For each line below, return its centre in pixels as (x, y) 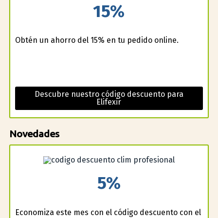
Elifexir (109, 102)
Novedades (34, 134)
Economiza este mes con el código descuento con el (108, 212)
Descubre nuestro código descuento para (109, 94)
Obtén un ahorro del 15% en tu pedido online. (97, 40)
